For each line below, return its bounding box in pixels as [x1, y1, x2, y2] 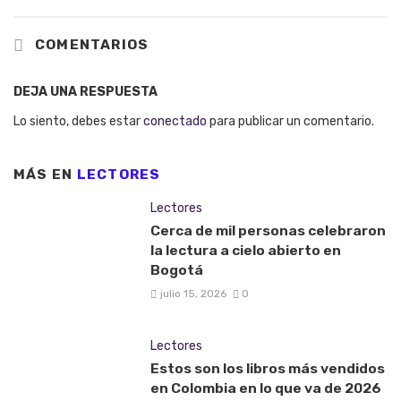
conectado [143, 113, 207, 129]
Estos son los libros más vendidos [149, 360, 385, 378]
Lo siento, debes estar [13, 113, 143, 129]
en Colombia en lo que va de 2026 [149, 380, 381, 397]
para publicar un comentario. [207, 113, 374, 129]
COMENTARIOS [30, 36, 149, 53]
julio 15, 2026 [159, 287, 226, 301]
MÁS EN [13, 166, 77, 183]
